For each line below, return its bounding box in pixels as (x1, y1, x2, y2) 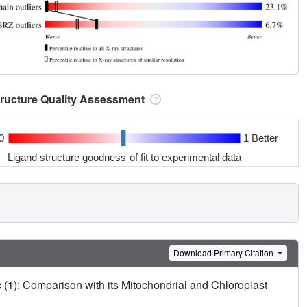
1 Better (243, 132, 278, 144)
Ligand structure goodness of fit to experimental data (8, 151, 242, 163)
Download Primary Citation (173, 247, 276, 259)
